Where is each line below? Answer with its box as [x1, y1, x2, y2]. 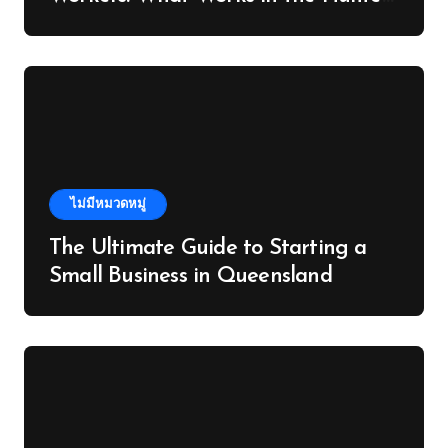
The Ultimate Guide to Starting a [49, 237, 367, 260]
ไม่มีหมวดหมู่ [70, 198, 146, 211]
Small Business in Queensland [49, 265, 332, 288]
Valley [49, 13, 106, 36]
